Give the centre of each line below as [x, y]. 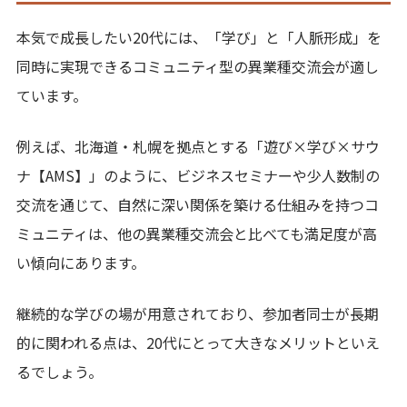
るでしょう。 [60, 371]
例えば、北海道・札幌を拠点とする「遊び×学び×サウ [198, 146]
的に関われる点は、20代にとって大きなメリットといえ [198, 342]
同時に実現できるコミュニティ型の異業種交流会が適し [198, 66]
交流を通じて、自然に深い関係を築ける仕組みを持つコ [198, 204]
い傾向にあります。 [81, 262]
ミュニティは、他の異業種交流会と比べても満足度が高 [197, 233]
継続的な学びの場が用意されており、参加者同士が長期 [198, 313]
